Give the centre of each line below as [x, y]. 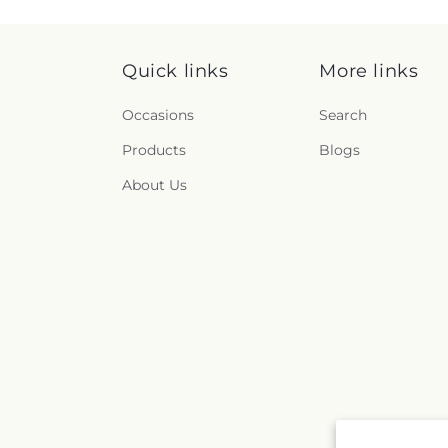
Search [343, 115]
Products [154, 150]
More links [369, 71]
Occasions [158, 115]
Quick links [175, 71]
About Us [154, 185]
